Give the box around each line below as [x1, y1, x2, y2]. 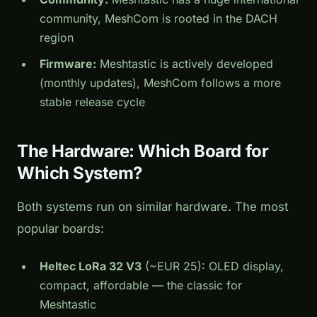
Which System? [17, 163, 142, 184]
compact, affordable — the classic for [40, 278, 242, 293]
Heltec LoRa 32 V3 [40, 259, 142, 274]
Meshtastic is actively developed [96, 57, 273, 71]
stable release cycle [40, 95, 145, 110]
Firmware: [40, 57, 96, 71]
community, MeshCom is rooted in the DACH [40, 11, 277, 26]
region [40, 30, 74, 45]
